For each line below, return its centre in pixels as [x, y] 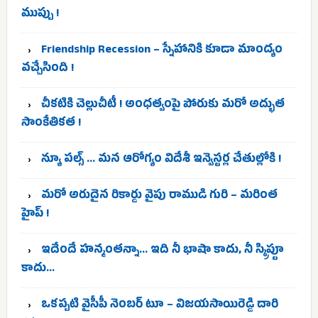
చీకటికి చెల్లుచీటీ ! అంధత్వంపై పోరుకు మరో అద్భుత [163, 106]
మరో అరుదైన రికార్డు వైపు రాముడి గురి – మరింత [159, 197]
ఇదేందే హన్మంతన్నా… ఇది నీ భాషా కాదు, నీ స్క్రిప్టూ [162, 251]
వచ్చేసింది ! [47, 70]
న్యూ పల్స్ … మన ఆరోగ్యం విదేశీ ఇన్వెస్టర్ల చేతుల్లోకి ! [161, 160]
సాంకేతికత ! [51, 124]
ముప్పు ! [40, 15]
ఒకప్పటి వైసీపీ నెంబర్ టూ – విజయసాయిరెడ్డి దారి [159, 306]
